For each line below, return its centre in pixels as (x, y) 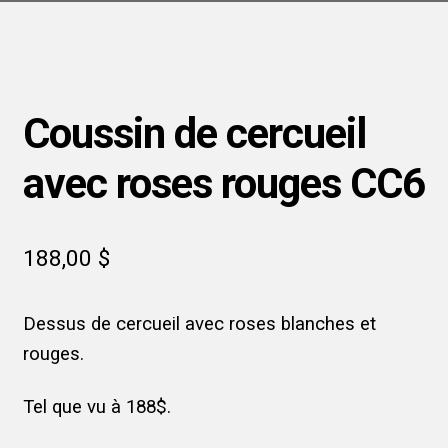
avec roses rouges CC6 (223, 184)
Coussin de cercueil (194, 134)
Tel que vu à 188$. (96, 406)
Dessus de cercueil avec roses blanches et (199, 324)
